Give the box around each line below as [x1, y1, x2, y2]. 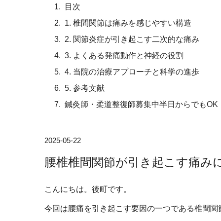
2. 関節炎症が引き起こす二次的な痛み [65, 35, 199, 43]
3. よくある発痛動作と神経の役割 [65, 51, 184, 60]
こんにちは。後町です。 [44, 185, 131, 193]
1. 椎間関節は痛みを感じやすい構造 [65, 19, 191, 27]
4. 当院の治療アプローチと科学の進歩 [65, 68, 199, 76]
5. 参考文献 [65, 84, 105, 92]
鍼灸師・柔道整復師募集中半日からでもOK [65, 100, 218, 109]
